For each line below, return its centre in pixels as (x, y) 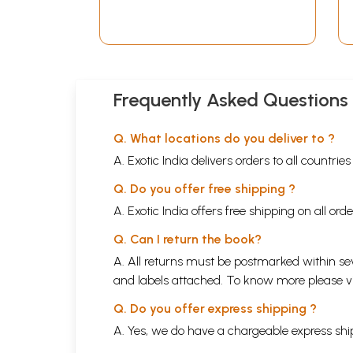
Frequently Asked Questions (231, 99)
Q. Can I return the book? (188, 239)
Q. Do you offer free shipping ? (204, 188)
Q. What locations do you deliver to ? (224, 138)
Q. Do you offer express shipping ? (215, 308)
